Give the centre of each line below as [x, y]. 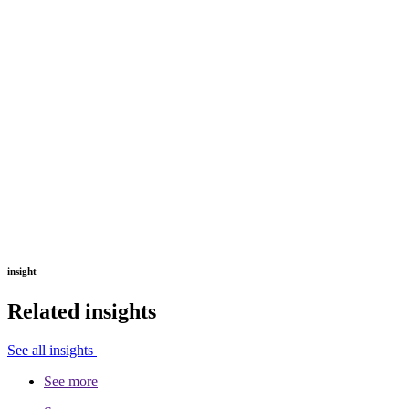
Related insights [82, 311]
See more [71, 381]
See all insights [52, 350]
